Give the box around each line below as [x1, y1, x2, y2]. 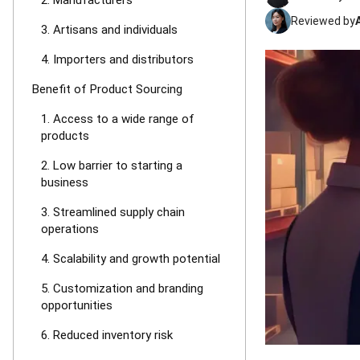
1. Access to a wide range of [41, 112, 194, 126]
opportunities [41, 298, 112, 313]
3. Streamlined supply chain [41, 205, 185, 219]
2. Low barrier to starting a [41, 158, 182, 173]
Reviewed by [291, 14, 355, 27]
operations [41, 222, 99, 236]
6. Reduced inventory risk [41, 328, 173, 342]
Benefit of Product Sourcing [32, 82, 182, 96]
